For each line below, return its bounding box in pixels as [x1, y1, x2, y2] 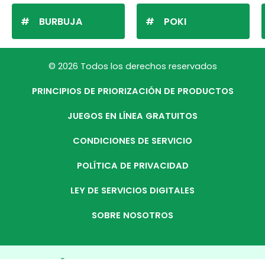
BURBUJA [39, 15, 82, 28]
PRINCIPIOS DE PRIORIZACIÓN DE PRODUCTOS [31, 85, 234, 97]
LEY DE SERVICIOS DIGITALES [70, 185, 195, 196]
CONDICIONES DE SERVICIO [73, 135, 192, 147]
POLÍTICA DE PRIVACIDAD [76, 160, 189, 172]
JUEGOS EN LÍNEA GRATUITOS [67, 110, 198, 122]
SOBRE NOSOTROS [92, 209, 173, 221]
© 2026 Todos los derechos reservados [48, 60, 217, 72]
